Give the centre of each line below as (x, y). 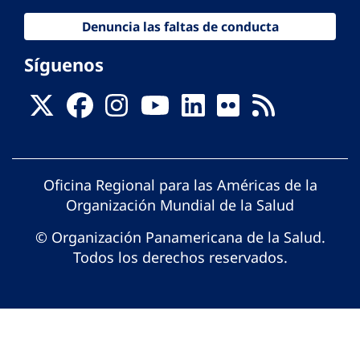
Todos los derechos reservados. (180, 258)
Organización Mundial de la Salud (180, 205)
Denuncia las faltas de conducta (180, 27)
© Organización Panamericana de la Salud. (180, 237)
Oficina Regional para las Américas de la (180, 185)
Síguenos (64, 65)
